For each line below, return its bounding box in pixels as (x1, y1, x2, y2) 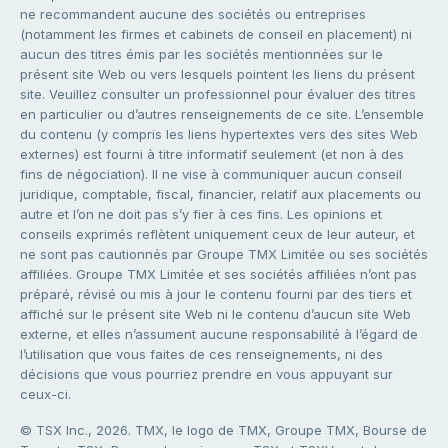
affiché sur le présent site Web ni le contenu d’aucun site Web (20, 306, 411, 323)
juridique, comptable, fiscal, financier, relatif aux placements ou (20, 186, 421, 203)
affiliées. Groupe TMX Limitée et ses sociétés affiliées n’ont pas (20, 266, 417, 283)
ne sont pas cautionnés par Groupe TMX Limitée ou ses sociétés (20, 246, 428, 263)
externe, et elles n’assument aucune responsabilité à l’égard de (20, 326, 418, 343)
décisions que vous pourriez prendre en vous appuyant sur (20, 366, 393, 383)
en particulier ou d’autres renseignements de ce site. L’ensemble (20, 106, 424, 123)
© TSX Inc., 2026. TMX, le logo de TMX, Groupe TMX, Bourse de (20, 422, 427, 439)
